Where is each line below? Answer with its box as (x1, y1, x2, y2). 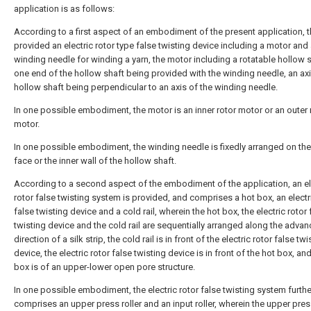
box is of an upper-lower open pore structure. (14, 262, 195, 272)
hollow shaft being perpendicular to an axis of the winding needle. (14, 82, 278, 92)
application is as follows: (14, 3, 115, 14)
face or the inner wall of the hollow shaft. (14, 155, 176, 166)
